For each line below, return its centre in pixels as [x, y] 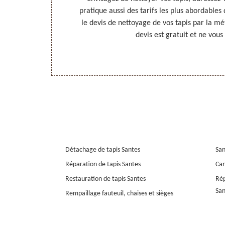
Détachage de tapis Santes [103, 150]
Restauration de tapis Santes [105, 179]
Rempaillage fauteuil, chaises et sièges [119, 194]
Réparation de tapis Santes [103, 165]
